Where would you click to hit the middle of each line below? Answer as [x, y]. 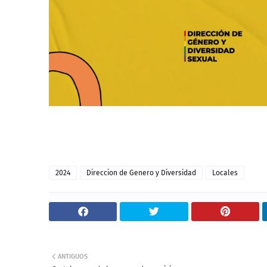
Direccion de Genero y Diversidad [141, 173]
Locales [225, 173]
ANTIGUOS [73, 257]
